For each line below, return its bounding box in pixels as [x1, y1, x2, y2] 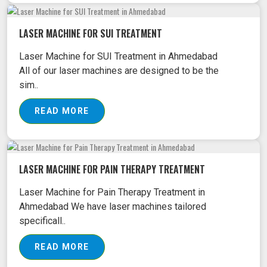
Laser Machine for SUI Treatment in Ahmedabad [19, 50, 218, 62]
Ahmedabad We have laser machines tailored [19, 201, 206, 213]
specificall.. [19, 215, 66, 227]
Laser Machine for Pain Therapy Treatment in [19, 187, 205, 198]
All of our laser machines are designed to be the [19, 64, 219, 76]
